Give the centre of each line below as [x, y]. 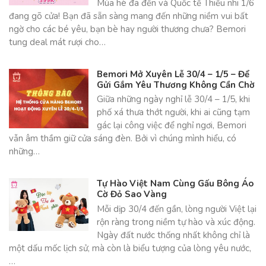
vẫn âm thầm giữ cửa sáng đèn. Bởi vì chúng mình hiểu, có [123, 139]
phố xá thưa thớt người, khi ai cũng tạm [173, 113]
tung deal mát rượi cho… [57, 42]
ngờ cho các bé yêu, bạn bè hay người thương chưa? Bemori [127, 29]
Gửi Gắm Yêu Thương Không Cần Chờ [175, 85]
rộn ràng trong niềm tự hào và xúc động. [176, 222]
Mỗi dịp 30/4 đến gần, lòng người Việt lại [176, 209]
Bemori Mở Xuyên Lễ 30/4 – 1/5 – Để [173, 74]
